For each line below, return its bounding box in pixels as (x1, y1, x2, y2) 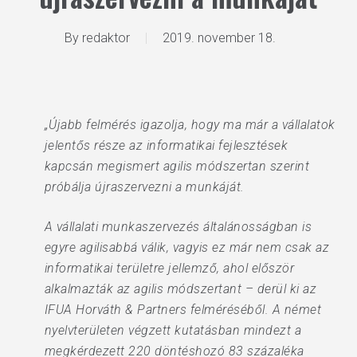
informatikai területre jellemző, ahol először (44, 261, 295, 276)
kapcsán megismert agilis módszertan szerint (44, 159, 310, 174)
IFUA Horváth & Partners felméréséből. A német (44, 302, 322, 317)
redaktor (82, 30, 131, 45)
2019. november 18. (163, 30, 277, 45)
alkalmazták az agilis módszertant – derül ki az (44, 281, 317, 296)
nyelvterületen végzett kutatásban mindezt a (44, 323, 302, 338)
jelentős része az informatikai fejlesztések (44, 138, 288, 153)
